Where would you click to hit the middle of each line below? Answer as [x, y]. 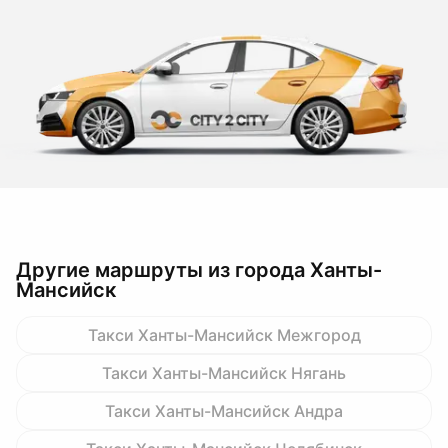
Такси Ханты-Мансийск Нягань [224, 373]
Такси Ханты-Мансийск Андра [224, 411]
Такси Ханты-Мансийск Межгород [224, 335]
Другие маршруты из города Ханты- [199, 270]
